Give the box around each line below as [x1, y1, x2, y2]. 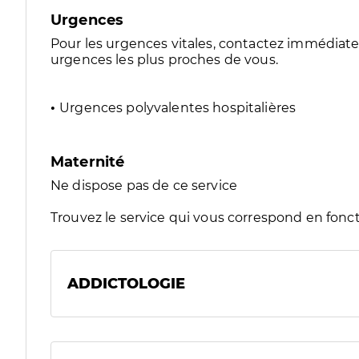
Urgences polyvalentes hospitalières [59, 99, 296, 115]
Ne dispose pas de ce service [50, 178, 238, 193]
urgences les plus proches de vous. [50, 52, 278, 67]
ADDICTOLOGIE [67, 275, 185, 292]
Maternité [50, 153, 125, 171]
